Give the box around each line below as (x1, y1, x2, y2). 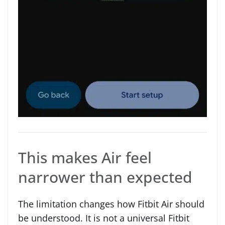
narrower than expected (18, 166, 192, 187)
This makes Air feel (18, 147, 152, 168)
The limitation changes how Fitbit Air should (18, 197, 204, 210)
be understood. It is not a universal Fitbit (18, 211, 189, 224)
